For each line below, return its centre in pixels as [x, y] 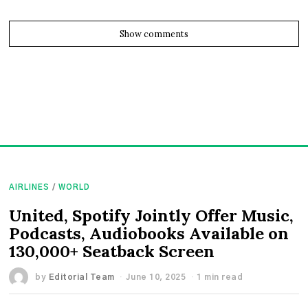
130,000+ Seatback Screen [112, 251]
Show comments [154, 34]
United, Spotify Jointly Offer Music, [152, 215]
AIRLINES [30, 187]
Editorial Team [81, 277]
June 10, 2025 [156, 277]
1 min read [220, 277]
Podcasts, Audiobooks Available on [149, 233]
